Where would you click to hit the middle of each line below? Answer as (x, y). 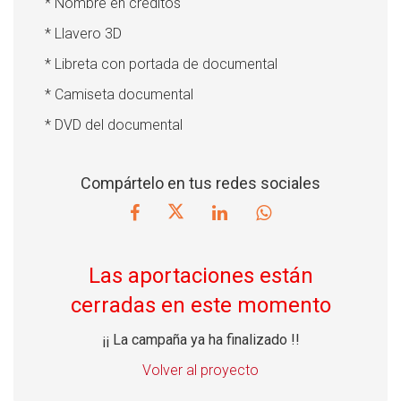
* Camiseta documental (119, 94)
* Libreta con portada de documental (161, 64)
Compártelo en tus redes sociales (200, 183)
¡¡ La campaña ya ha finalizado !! (200, 339)
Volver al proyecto (200, 370)
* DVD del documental (114, 125)
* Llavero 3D (83, 34)
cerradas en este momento (200, 305)
